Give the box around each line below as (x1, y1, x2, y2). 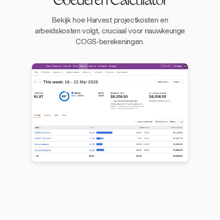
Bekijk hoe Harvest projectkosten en (52, 16, 168, 25)
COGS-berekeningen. (76, 37, 144, 46)
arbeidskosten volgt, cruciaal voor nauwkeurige (34, 27, 186, 35)
